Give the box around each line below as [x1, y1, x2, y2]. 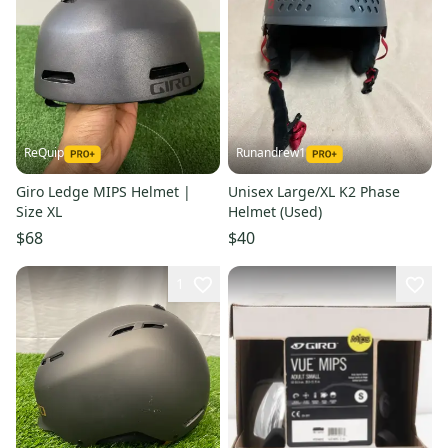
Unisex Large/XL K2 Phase [228, 181, 400, 201]
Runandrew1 [236, 143, 306, 161]
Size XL [16, 201, 62, 221]
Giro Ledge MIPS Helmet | [16, 181, 191, 201]
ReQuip [24, 143, 64, 161]
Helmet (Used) [228, 201, 322, 221]
